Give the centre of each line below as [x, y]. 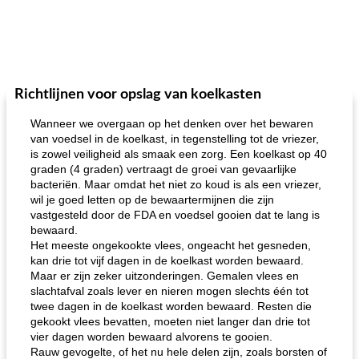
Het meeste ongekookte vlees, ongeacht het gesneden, [171, 245]
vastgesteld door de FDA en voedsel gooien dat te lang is [175, 215]
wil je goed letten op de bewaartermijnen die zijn [152, 200]
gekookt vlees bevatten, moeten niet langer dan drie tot [170, 321]
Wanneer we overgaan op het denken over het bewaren [172, 123]
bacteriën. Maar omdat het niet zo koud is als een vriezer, [176, 184]
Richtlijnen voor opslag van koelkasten [138, 95]
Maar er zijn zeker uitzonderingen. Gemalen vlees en [165, 276]
